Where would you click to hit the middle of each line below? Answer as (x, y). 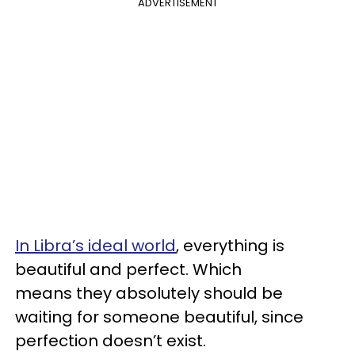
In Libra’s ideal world (95, 245)
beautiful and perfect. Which (128, 269)
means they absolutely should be (149, 293)
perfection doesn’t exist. (111, 340)
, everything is (230, 245)
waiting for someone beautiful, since (159, 317)
